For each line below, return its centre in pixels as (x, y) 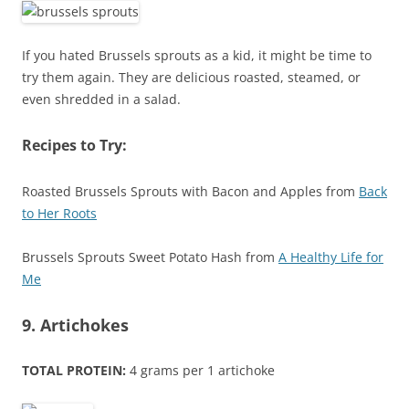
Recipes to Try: (74, 146)
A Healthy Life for (331, 257)
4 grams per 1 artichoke (200, 371)
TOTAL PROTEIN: (74, 371)
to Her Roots (59, 214)
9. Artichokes (75, 325)
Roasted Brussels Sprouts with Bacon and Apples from (190, 192)
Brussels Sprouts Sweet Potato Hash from (150, 257)
